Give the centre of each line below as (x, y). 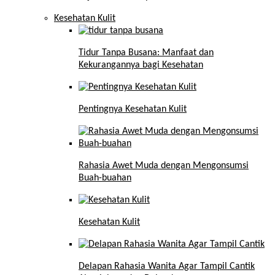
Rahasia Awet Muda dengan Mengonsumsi (164, 166)
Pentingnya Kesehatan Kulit (133, 110)
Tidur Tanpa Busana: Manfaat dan (146, 53)
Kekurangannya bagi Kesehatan (141, 65)
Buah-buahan (105, 178)
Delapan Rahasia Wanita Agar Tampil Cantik (167, 267)
